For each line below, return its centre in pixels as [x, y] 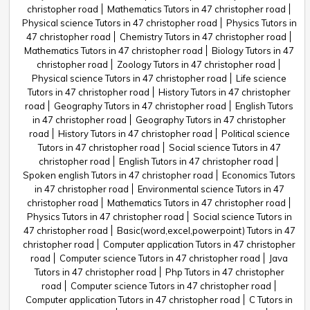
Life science [261, 78]
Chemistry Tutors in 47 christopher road [203, 37]
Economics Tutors [259, 175]
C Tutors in [271, 300]
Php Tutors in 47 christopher [225, 272]
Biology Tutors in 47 [253, 51]
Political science [255, 134]
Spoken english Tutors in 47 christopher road [118, 175]
